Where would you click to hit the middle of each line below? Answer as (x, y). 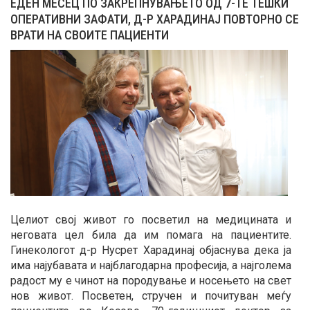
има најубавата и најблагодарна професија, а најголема (151, 265)
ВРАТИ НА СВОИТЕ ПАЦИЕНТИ (90, 35)
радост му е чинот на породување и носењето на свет (151, 280)
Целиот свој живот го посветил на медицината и (151, 219)
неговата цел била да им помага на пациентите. (151, 235)
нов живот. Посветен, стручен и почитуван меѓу (151, 295)
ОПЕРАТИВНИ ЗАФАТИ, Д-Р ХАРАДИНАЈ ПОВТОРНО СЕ (155, 19)
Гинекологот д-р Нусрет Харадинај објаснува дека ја (151, 250)
